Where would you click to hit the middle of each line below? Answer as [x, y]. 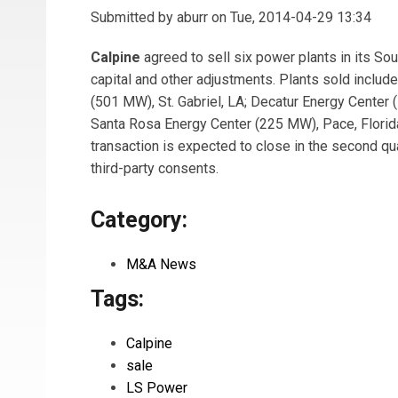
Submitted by [134, 17]
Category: [139, 220]
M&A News [161, 264]
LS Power [157, 387]
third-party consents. [155, 168]
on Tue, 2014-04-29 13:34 [290, 17]
